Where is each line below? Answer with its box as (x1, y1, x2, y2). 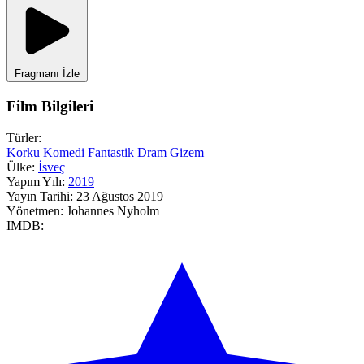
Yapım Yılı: (6, 174, 65, 188)
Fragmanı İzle (15, 67, 80, 80)
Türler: (6, 130, 41, 145)
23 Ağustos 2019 (76, 188, 163, 203)
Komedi (43, 145, 88, 159)
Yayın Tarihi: (6, 188, 73, 203)
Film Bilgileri (6, 97, 93, 115)
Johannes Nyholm (67, 203, 159, 218)
